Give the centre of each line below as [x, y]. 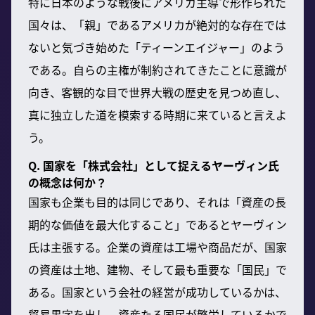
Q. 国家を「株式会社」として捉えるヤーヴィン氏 [154, 165]
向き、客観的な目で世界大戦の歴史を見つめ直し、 [157, 92]
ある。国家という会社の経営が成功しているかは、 [157, 291]
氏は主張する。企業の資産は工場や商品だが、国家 [157, 246]
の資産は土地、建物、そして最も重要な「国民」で [157, 269]
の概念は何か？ [67, 182]
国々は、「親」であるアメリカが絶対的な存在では [157, 24]
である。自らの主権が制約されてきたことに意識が [157, 69]
